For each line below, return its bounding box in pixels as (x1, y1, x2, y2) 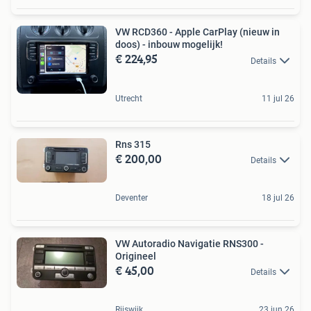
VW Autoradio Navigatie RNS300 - (115, 237, 264, 249)
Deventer (115, 192, 148, 203)
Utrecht (115, 93, 142, 103)
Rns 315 (115, 138, 151, 150)
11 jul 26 (262, 93, 294, 103)
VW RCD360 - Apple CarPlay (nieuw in (115, 26, 280, 38)
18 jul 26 (262, 192, 294, 203)
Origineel (115, 250, 156, 262)
